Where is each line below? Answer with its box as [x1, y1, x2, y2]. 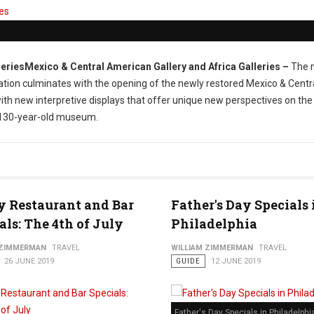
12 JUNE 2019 [210, 257, 261, 266]
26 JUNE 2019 [4, 257, 54, 266]
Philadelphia [170, 215, 257, 232]
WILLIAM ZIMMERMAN [170, 243, 253, 252]
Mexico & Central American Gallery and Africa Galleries [25, 61, 282, 72]
